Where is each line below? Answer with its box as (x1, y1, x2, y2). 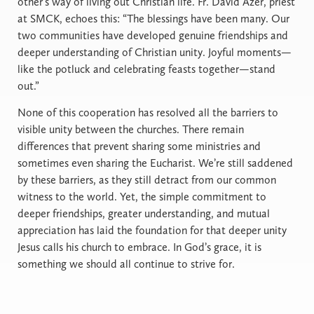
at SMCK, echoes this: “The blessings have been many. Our (18, 12, 289, 26)
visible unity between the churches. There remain (18, 123, 244, 137)
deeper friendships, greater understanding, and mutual (18, 207, 270, 221)
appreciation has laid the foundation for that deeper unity (18, 224, 287, 238)
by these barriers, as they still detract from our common (18, 173, 276, 187)
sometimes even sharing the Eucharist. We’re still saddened (18, 156, 293, 170)
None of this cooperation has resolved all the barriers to (18, 106, 278, 120)
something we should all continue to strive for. (18, 257, 235, 271)
